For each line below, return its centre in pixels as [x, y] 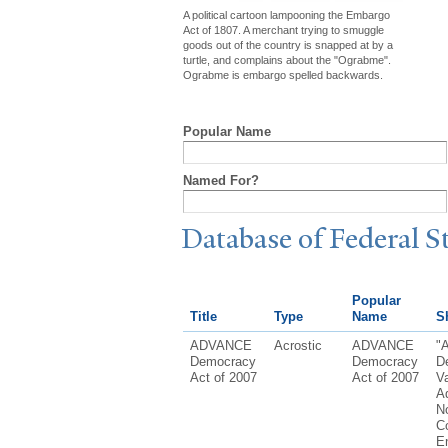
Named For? [221, 180]
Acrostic [297, 345]
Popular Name [227, 131]
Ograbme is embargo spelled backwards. [283, 74]
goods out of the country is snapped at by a [288, 44]
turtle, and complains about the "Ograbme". [287, 59]
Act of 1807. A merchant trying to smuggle [283, 29]
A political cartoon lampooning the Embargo [286, 14]
